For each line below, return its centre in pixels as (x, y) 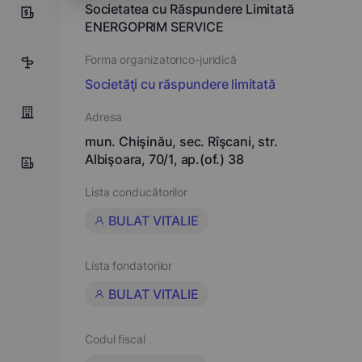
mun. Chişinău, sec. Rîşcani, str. (181, 141)
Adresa (103, 117)
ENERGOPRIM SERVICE (154, 27)
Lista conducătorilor (136, 192)
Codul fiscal (115, 339)
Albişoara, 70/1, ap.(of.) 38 (164, 159)
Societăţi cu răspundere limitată (180, 84)
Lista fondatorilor (129, 265)
